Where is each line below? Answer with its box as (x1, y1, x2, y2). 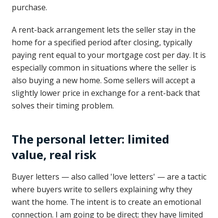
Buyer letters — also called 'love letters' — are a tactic (12, 171, 206, 182)
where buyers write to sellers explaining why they (12, 184, 192, 195)
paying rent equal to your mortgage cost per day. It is (12, 50, 206, 60)
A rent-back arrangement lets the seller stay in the (12, 24, 196, 35)
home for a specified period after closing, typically (12, 37, 192, 48)
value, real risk (12, 146, 97, 163)
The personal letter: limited (12, 131, 169, 147)
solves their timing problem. (12, 100, 114, 111)
